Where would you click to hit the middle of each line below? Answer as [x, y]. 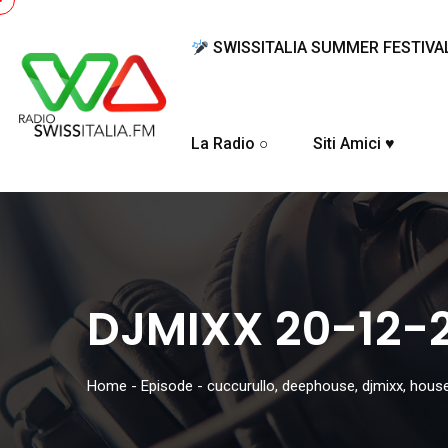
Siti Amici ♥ [354, 143]
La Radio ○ [230, 143]
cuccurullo [241, 386]
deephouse [318, 386]
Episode [167, 386]
